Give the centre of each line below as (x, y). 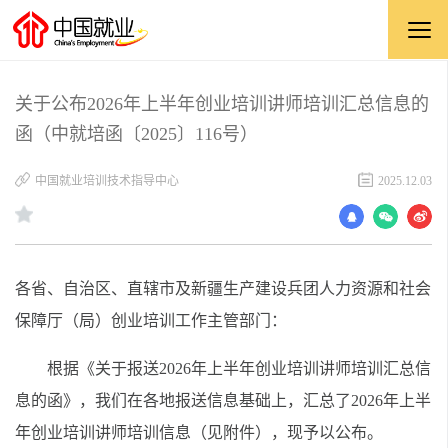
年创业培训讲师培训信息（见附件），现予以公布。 (199, 432)
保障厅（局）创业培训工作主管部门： (151, 320)
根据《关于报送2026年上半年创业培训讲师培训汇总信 (239, 368)
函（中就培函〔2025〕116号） (136, 134)
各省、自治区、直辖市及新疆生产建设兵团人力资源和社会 (223, 288)
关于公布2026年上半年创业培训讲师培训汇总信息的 (222, 104)
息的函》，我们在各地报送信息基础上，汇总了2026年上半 (223, 400)
